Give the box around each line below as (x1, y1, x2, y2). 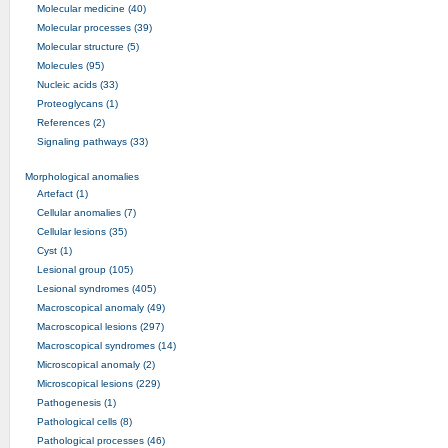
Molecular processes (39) (36, 21, 152, 33)
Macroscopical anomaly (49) (36, 301, 165, 313)
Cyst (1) (36, 244, 72, 256)
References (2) (36, 116, 105, 128)
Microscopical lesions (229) (36, 377, 160, 389)
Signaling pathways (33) (36, 135, 148, 147)
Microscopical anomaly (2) (36, 358, 155, 370)
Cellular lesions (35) (36, 225, 127, 237)
